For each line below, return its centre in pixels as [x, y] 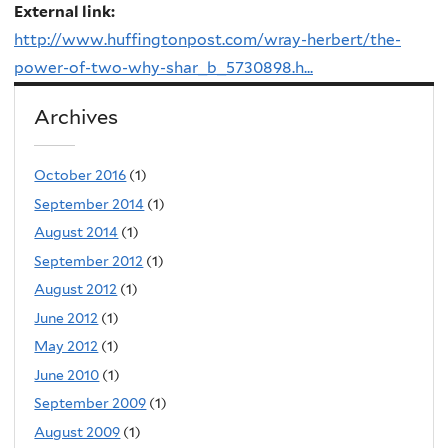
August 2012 [76, 289]
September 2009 [90, 403]
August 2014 [76, 232]
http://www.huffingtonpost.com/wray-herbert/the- [207, 39]
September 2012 [89, 260]
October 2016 [80, 175]
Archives [76, 116]
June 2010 [67, 374]
